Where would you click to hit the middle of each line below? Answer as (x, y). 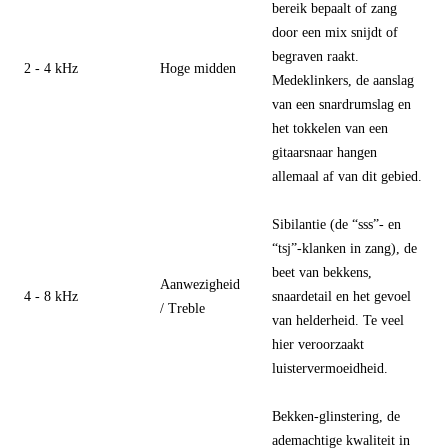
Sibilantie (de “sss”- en (336, 224)
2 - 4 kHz (51, 68)
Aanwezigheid (200, 284)
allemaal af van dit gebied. (347, 176)
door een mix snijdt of (335, 32)
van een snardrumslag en (341, 104)
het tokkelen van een (330, 128)
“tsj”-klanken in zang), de (344, 248)
